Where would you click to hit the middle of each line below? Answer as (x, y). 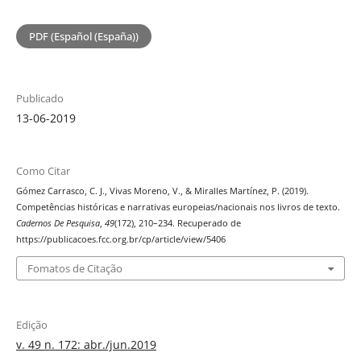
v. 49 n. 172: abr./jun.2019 (86, 344)
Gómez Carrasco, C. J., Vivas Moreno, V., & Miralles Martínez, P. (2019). (162, 191)
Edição (31, 324)
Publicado (39, 99)
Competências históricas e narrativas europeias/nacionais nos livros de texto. (178, 207)
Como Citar (43, 171)
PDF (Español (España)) (83, 37)
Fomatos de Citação (75, 268)
